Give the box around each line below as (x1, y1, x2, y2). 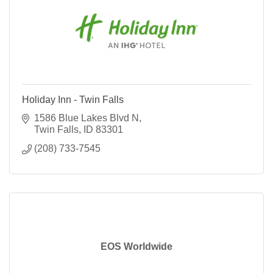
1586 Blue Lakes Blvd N (34, 113, 139, 124)
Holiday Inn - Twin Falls (22, 94, 124, 105)
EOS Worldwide (101, 241, 172, 252)
